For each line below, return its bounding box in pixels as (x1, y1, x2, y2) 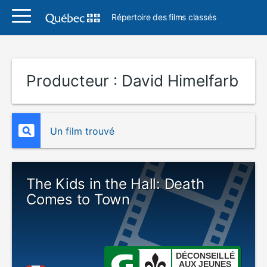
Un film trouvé (50, 125, 114, 137)
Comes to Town (26, 191, 130, 208)
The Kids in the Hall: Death (26, 175, 204, 193)
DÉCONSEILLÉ (175, 251, 235, 260)
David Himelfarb (122, 72, 238, 90)
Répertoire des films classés (111, 12, 216, 22)
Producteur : (26, 72, 122, 90)
